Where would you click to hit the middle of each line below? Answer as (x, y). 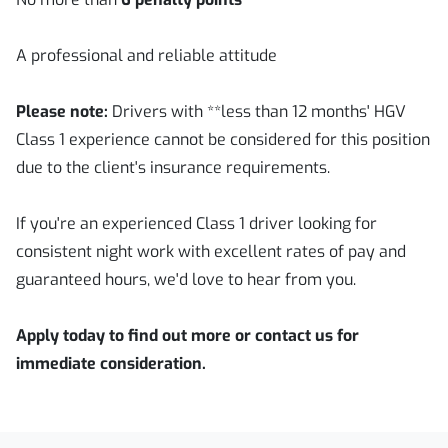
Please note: (62, 111)
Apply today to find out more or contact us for (187, 335)
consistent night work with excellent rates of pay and (211, 251)
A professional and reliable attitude (146, 55)
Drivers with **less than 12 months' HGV (257, 111)
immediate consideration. (111, 363)
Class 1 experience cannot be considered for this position (223, 139)
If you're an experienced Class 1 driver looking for (196, 223)
